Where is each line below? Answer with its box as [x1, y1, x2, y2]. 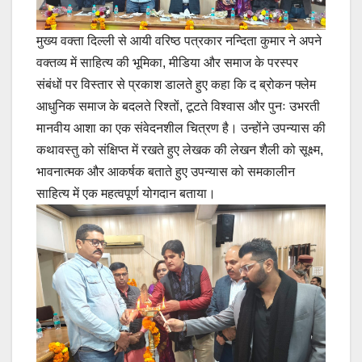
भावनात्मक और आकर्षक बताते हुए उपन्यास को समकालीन [36, 164, 295, 179]
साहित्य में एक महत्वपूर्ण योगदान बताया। [36, 186, 216, 200]
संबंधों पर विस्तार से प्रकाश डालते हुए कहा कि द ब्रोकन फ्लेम [36, 77, 316, 91]
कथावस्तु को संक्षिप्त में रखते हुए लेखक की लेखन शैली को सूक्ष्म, [36, 142, 323, 157]
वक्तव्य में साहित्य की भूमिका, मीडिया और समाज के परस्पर [36, 55, 298, 69]
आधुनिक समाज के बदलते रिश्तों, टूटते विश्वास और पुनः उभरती [36, 99, 320, 113]
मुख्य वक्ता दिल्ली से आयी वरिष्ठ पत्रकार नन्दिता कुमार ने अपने [36, 33, 322, 48]
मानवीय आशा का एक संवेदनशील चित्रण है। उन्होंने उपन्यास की [36, 120, 326, 135]
